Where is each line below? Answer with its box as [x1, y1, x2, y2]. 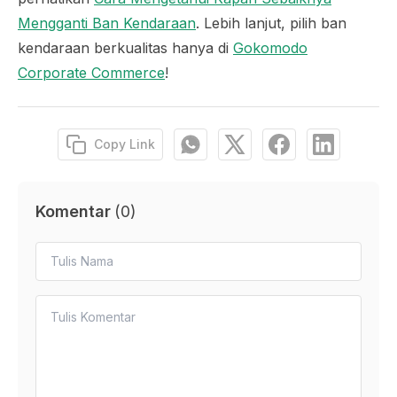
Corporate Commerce [18, 63, 165, 82]
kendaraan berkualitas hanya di [18, 38, 233, 57]
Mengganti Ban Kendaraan [18, 13, 196, 32]
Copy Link [93, 136, 155, 152]
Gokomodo [233, 38, 307, 57]
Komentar [35, 201, 111, 221]
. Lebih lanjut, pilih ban [196, 13, 346, 32]
